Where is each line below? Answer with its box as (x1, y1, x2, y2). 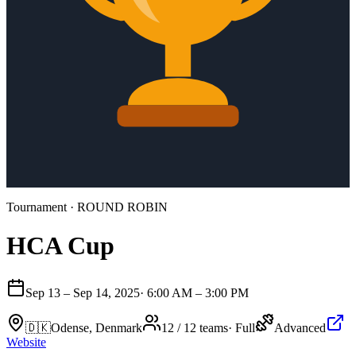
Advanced (274, 320, 326, 335)
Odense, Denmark (51, 320, 142, 335)
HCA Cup (6, 231, 114, 261)
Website (6, 335, 46, 349)
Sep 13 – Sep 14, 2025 (25, 285, 140, 300)
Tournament (6, 200, 67, 214)
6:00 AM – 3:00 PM (147, 285, 249, 300)
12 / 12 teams (161, 320, 228, 335)
